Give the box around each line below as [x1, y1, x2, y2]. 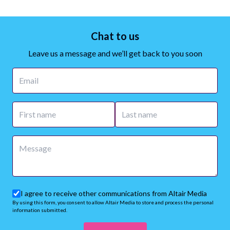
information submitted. [12, 207, 67, 213]
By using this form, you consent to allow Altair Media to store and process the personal [12, 199, 214, 205]
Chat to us [91, 30, 139, 42]
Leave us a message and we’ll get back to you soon [28, 48, 202, 58]
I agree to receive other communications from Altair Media [21, 189, 207, 198]
